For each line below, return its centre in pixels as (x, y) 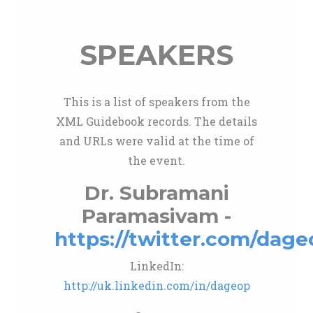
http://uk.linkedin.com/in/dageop (156, 285)
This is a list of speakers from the (156, 102)
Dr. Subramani (156, 193)
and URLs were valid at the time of (156, 141)
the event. (156, 160)
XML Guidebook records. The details (156, 121)
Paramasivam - (156, 216)
